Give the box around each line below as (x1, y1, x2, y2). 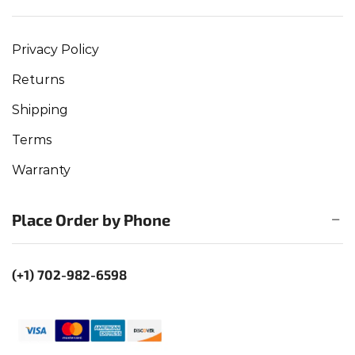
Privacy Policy (12, 42, 99, 58)
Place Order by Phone (12, 209, 170, 229)
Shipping (12, 102, 68, 118)
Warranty (12, 162, 71, 178)
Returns (12, 72, 64, 88)
